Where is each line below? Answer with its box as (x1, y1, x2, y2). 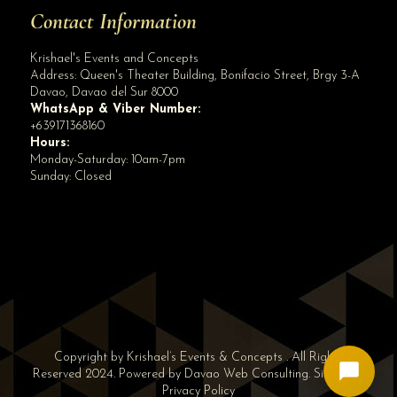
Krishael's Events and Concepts (29, 52, 198, 66)
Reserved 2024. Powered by (33, 368, 184, 381)
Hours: (29, 136, 69, 150)
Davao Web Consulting (184, 368, 308, 381)
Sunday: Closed (29, 170, 112, 183)
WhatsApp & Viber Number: (29, 103, 200, 116)
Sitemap (314, 368, 358, 381)
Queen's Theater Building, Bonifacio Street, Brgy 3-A (79, 69, 360, 82)
